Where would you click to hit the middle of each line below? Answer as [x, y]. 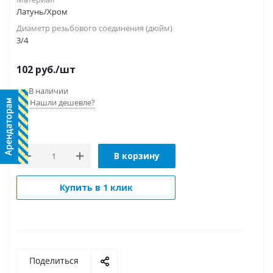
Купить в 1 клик [96, 188]
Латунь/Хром [42, 12]
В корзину [137, 156]
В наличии [48, 91]
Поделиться [54, 261]
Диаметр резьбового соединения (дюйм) [94, 28]
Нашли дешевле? [62, 103]
